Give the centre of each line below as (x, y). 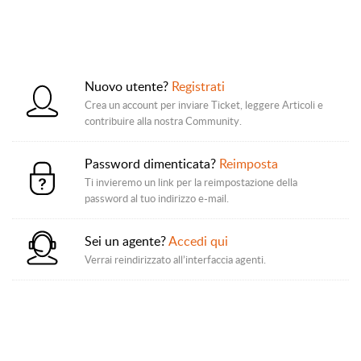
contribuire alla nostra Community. (163, 121)
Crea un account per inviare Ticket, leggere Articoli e (204, 105)
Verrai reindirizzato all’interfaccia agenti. (175, 259)
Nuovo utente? (128, 86)
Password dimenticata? (152, 164)
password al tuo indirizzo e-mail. (157, 198)
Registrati (198, 86)
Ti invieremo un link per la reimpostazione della (191, 182)
